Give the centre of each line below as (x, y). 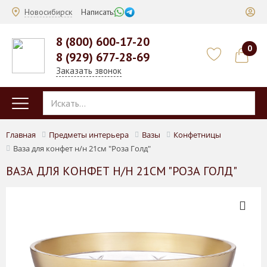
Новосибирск (48, 12)
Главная (21, 135)
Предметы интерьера (89, 135)
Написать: (98, 12)
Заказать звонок (89, 71)
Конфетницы (197, 135)
